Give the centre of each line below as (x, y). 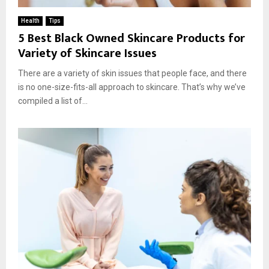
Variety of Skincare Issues (87, 54)
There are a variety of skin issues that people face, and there (132, 74)
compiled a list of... (53, 101)
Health (30, 21)
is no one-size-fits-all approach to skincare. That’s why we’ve (132, 87)
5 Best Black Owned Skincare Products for (131, 39)
